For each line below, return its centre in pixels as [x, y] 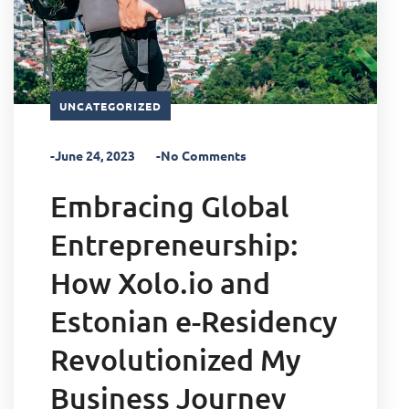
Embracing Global [170, 205]
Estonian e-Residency [194, 320]
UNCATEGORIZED [110, 105]
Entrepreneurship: [174, 244]
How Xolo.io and [160, 282]
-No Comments [201, 155]
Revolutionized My [176, 359]
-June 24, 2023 [93, 155]
